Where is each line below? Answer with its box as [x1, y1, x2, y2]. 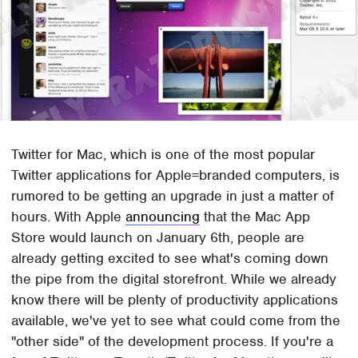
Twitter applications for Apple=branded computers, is [11, 165, 340, 184]
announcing [125, 207, 201, 225]
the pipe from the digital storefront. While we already [11, 269, 337, 288]
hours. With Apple [11, 207, 126, 225]
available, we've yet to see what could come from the [11, 311, 341, 329]
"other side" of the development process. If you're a [11, 332, 334, 350]
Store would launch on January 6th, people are [11, 228, 305, 246]
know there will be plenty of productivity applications [11, 290, 339, 308]
